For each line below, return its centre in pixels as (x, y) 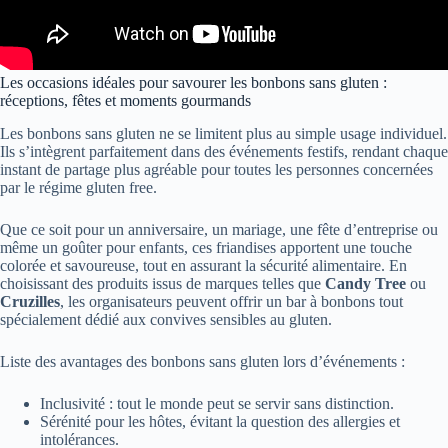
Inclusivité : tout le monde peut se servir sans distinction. (217, 403)
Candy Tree (365, 283)
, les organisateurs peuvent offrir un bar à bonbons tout (231, 301)
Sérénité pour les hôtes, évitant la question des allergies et (220, 421)
